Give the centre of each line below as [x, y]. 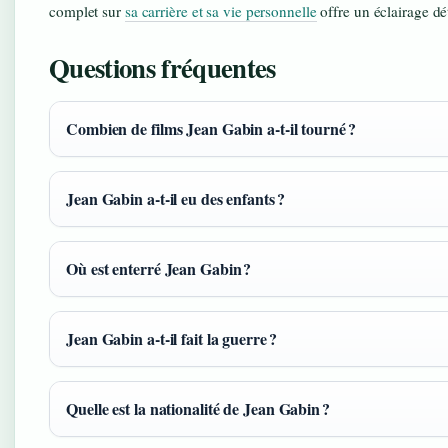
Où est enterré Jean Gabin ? [159, 268]
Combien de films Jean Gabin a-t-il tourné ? [211, 128]
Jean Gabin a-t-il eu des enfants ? [175, 198]
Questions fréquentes [162, 67]
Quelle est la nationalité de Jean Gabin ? [198, 408]
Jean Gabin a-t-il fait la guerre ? [171, 338]
